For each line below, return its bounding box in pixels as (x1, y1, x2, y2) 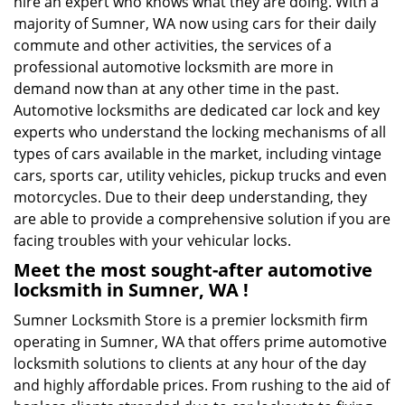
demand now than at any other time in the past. (14, 79, 339, 99)
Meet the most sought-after (14, 258, 268, 282)
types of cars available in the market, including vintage (14, 144, 381, 164)
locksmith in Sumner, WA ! (14, 278, 249, 302)
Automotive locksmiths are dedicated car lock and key (14, 100, 380, 120)
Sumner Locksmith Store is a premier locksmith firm (14, 310, 368, 330)
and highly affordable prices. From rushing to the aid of (14, 375, 390, 395)
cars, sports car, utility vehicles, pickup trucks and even (14, 165, 387, 185)
